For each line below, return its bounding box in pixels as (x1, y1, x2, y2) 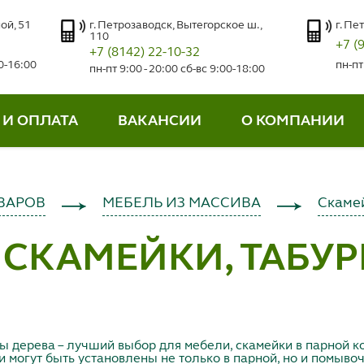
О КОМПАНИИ (240, 113, 344, 128)
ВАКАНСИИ (118, 113, 202, 128)
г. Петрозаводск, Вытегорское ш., (89, 19, 262, 31)
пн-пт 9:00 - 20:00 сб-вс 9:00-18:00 (89, 63, 266, 75)
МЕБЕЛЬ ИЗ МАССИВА (102, 196, 262, 211)
